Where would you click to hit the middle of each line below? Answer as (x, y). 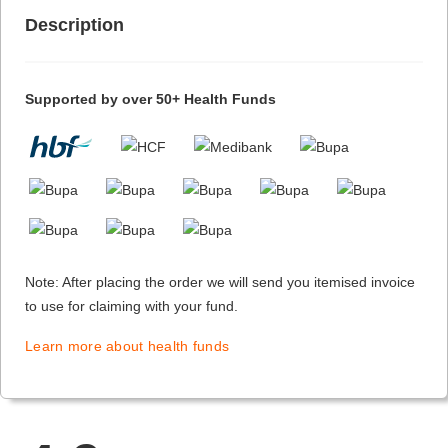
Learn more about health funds (127, 346)
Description (74, 25)
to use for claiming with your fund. (131, 306)
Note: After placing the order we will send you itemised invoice (220, 282)
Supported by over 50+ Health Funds (150, 99)
